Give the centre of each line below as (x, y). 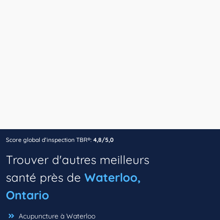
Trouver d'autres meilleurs (78, 160)
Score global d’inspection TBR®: (49, 140)
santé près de (45, 178)
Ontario (27, 195)
